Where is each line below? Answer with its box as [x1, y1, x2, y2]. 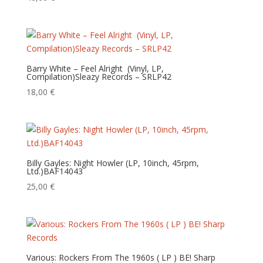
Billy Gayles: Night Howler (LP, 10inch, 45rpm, [26, 157, 199, 169]
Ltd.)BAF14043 [26, 166, 83, 177]
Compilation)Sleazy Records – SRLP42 [26, 70, 171, 82]
